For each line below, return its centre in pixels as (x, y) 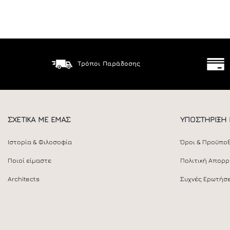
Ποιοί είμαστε (30, 160)
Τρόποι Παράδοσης (109, 63)
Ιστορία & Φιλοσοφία (40, 142)
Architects (24, 179)
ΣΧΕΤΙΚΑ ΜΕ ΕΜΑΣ (39, 119)
